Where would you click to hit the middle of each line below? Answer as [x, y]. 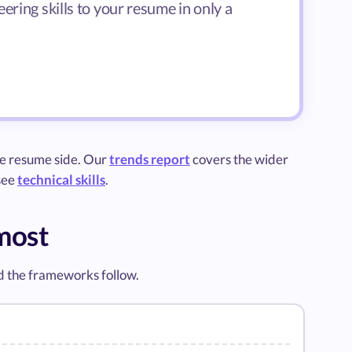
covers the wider [239, 159]
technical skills [61, 179]
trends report [150, 159]
